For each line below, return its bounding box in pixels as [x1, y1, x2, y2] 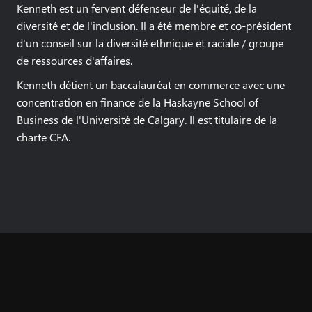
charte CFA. [17, 130, 70, 144]
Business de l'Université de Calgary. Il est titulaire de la [17, 112, 277, 127]
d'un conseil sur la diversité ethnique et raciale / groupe [17, 36, 283, 50]
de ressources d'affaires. [17, 53, 132, 68]
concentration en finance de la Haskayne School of [17, 95, 258, 109]
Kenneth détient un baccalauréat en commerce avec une [17, 77, 285, 92]
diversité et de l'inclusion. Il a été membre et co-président [17, 18, 291, 33]
